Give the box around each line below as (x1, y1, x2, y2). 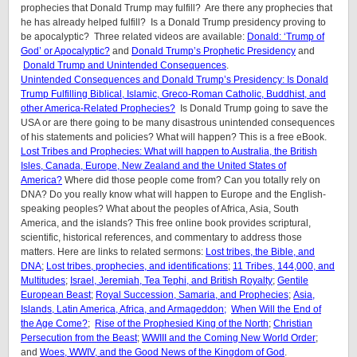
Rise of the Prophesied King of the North (95, 318, 269, 329)
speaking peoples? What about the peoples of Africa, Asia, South (21, 203, 299, 214)
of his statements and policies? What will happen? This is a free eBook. (21, 131, 327, 143)
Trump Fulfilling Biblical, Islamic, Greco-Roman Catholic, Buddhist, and (21, 88, 326, 100)
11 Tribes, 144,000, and (233, 261, 335, 272)
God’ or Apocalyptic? (21, 45, 110, 57)
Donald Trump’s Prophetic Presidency (131, 45, 296, 57)
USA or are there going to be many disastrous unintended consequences (21, 117, 335, 128)
